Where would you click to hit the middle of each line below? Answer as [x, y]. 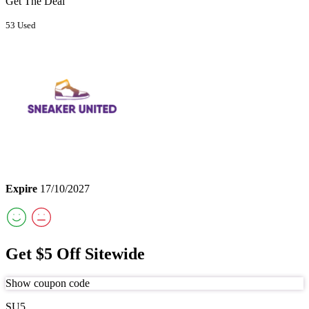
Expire [21, 188]
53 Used [21, 25]
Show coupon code [48, 283]
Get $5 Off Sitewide [75, 253]
